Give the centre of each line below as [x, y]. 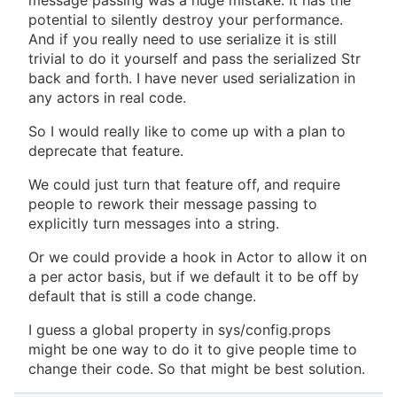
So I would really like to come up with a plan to [187, 132]
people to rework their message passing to [173, 204]
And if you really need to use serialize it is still [183, 39]
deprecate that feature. [106, 151]
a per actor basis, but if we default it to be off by [194, 277]
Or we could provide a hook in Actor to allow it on [198, 257]
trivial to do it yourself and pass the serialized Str [195, 59]
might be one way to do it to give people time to [193, 350]
